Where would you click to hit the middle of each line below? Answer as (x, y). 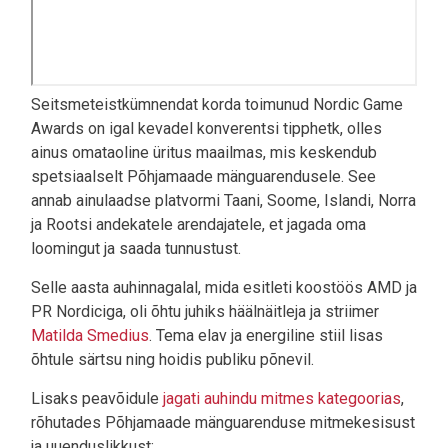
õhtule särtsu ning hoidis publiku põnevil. (172, 360)
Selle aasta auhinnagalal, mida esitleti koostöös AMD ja (224, 288)
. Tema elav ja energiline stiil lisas (266, 336)
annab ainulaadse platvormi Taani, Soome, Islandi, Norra (223, 201)
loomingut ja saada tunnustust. (136, 249)
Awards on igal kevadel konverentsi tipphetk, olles (206, 129)
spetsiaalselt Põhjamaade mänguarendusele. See (203, 177)
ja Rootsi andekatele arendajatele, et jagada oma (198, 225)
